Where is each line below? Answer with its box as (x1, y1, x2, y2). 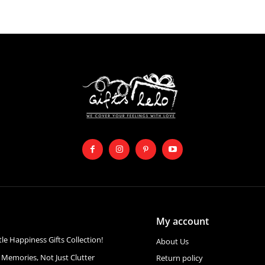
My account (156, 215, 209, 228)
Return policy (156, 253, 203, 263)
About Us (156, 236, 189, 247)
